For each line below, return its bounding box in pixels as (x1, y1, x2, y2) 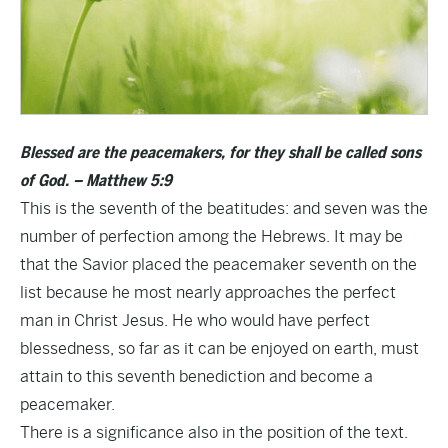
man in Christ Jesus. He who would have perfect (20, 311, 370, 330)
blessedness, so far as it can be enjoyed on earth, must (20, 339, 419, 358)
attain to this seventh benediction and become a (20, 367, 373, 386)
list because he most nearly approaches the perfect (20, 283, 396, 302)
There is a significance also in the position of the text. (20, 423, 408, 442)
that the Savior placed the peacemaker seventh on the (20, 255, 417, 274)
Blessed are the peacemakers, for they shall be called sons (20, 143, 421, 162)
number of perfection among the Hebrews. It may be (20, 227, 403, 246)
